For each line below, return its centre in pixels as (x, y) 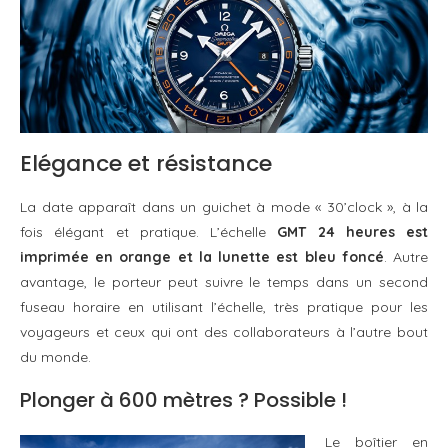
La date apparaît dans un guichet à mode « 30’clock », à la (224, 206)
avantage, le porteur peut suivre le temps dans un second (224, 281)
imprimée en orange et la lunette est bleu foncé (202, 256)
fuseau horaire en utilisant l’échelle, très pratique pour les (224, 306)
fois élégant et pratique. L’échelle (149, 231)
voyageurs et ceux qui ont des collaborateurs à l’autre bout (224, 331)
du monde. (55, 356)
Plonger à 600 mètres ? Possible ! (183, 399)
